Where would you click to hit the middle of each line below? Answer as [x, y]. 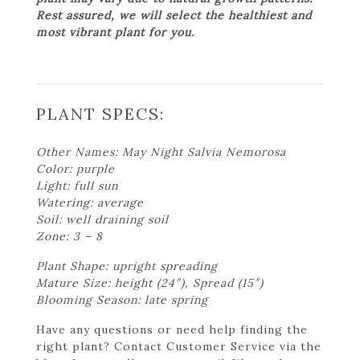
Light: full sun [77, 185]
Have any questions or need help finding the [172, 329]
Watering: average [90, 202]
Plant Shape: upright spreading [127, 266]
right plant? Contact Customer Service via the [179, 346]
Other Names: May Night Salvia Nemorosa [161, 151]
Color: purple [76, 168]
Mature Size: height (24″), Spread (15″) [150, 282]
